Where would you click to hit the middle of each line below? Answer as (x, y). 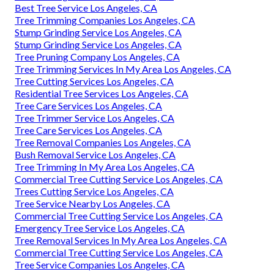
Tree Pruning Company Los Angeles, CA (97, 57)
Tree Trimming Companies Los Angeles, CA (105, 20)
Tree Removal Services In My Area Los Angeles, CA (121, 240)
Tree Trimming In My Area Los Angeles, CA (105, 167)
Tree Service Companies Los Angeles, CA (100, 265)
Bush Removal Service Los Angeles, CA (95, 155)
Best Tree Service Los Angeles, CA (86, 8)
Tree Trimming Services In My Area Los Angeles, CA (123, 69)
